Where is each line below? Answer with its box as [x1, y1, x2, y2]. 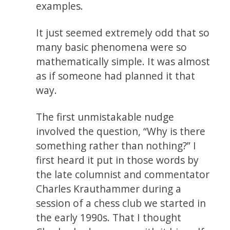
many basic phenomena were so [36, 40, 187, 54]
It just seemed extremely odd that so [36, 25, 210, 40]
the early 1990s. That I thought [36, 210, 182, 224]
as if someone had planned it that [36, 68, 196, 83]
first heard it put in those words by [36, 152, 199, 167]
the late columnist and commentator [36, 167, 210, 181]
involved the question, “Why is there [36, 124, 206, 138]
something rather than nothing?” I [36, 138, 197, 152]
